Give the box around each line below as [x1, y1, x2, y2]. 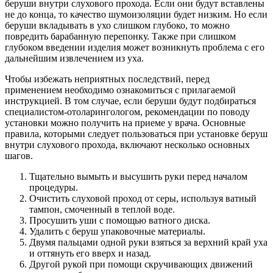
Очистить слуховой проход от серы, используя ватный [29, 193, 257, 204]
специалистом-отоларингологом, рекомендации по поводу [5, 106, 250, 117]
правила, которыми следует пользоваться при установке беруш [5, 128, 268, 139]
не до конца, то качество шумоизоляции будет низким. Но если [5, 9, 268, 19]
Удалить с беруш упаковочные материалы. [29, 225, 205, 236]
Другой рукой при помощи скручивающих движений [29, 258, 253, 269]
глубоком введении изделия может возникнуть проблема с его [5, 41, 264, 52]
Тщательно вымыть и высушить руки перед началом [29, 171, 247, 182]
